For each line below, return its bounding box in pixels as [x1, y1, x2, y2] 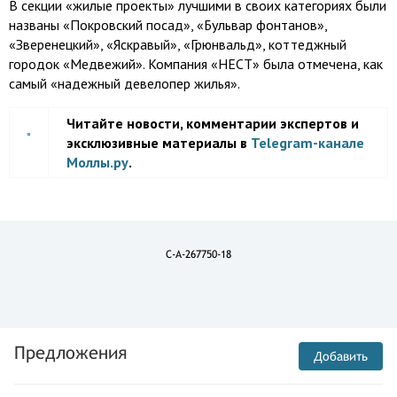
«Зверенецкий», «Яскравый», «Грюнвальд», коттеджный [9, 35, 346, 53]
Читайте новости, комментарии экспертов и [66, 114, 359, 132]
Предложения [14, 342, 127, 362]
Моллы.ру [66, 153, 128, 171]
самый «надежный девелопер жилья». [9, 74, 240, 92]
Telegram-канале [251, 134, 364, 152]
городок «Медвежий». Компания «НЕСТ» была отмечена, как [9, 55, 383, 73]
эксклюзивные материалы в [66, 134, 251, 152]
